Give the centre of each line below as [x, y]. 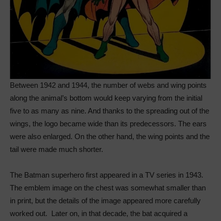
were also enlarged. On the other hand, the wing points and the [110, 136]
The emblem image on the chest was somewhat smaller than [108, 187]
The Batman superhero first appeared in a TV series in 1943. [107, 175]
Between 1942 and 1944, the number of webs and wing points [108, 85]
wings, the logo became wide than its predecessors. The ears [108, 123]
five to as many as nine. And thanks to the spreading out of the [110, 110]
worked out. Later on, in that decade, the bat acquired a [99, 213]
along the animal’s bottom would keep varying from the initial [106, 98]
